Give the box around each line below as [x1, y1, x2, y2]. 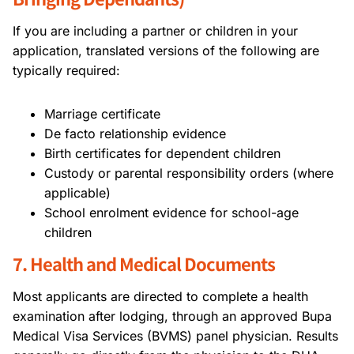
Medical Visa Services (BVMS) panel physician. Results [13, 327, 338, 344]
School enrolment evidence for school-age [44, 204, 299, 220]
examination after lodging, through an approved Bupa [13, 307, 332, 324]
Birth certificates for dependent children [44, 145, 281, 161]
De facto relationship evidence [44, 125, 226, 141]
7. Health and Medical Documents [13, 250, 275, 276]
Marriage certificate [44, 105, 160, 122]
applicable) [44, 184, 111, 201]
